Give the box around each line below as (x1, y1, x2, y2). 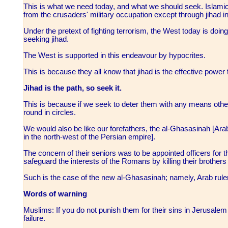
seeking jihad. (23, 35, 71, 44)
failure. (23, 214, 47, 223)
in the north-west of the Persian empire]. (23, 133, 157, 141)
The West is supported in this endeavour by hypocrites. (23, 51, 208, 60)
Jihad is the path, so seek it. (23, 84, 124, 93)
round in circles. (23, 108, 78, 117)
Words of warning (23, 190, 89, 198)
